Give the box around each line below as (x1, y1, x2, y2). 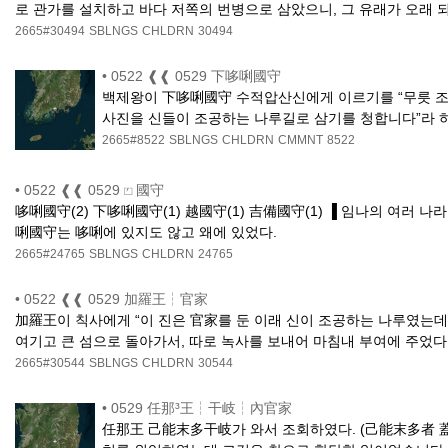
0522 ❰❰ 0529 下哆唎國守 (111, 68, 282, 85)
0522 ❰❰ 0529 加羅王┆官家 (24, 291, 208, 308)
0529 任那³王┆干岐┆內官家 (111, 400, 293, 417)
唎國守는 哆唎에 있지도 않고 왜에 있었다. (15, 224, 277, 241)
